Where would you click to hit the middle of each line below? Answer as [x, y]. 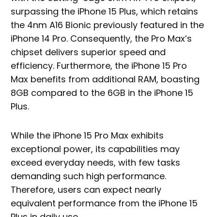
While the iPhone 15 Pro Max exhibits [87, 136]
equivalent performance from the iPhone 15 [104, 203]
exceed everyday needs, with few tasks [96, 163]
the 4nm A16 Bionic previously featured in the [108, 25]
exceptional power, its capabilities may [95, 149]
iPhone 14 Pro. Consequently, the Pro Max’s [101, 39]
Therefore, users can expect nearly [86, 190]
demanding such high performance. [89, 176]
